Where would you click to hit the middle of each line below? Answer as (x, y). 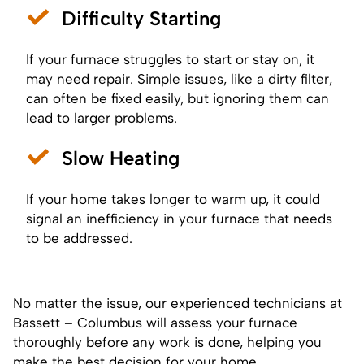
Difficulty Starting (141, 18)
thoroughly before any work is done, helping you (167, 342)
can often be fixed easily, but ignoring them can (178, 98)
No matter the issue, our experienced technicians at (178, 303)
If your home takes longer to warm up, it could (173, 199)
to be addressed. (79, 238)
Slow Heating (121, 158)
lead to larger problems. (102, 117)
